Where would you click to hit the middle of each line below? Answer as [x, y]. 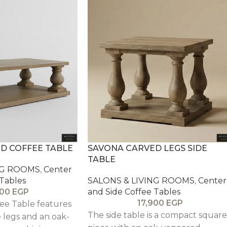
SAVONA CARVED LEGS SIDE [147, 148]
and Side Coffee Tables [134, 192]
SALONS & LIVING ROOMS [141, 180]
